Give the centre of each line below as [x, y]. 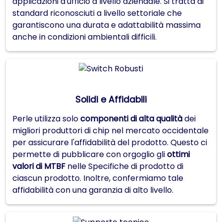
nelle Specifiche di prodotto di [124, 166]
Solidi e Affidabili [111, 100]
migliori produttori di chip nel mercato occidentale [111, 131]
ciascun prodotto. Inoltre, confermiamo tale [98, 178]
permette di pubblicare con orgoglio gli [90, 155]
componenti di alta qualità [131, 119]
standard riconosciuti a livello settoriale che [97, 13]
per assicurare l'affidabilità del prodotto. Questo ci [110, 143]
